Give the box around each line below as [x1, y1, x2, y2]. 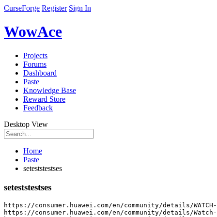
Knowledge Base [23, 86, 76, 94]
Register [42, 4, 67, 12]
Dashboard [23, 68, 57, 77]
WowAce [4, 23, 62, 41]
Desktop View [4, 120, 48, 128]
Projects [23, 51, 47, 60]
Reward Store [23, 94, 65, 103]
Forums [23, 60, 46, 68]
